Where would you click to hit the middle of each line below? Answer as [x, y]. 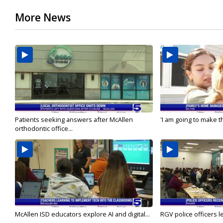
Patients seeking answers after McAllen [74, 120]
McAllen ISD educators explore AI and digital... [82, 214]
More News [43, 18]
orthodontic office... [44, 129]
